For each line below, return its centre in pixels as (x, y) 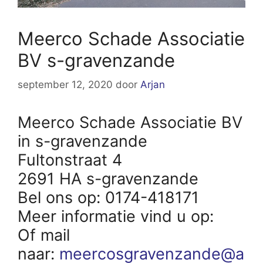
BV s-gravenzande (96, 60)
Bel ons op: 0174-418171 (108, 198)
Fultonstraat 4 (70, 160)
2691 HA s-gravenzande (108, 179)
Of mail (44, 235)
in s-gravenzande (82, 141)
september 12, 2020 (65, 85)
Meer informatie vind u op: (118, 217)
